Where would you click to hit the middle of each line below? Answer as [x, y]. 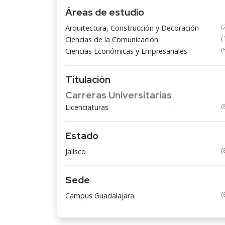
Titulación [88, 79]
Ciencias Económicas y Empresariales [126, 51]
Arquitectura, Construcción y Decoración [132, 28]
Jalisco [76, 151]
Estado [82, 136]
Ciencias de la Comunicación [112, 39]
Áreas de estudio [105, 12]
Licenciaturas [87, 107]
